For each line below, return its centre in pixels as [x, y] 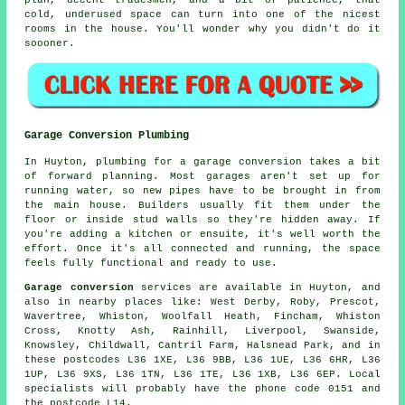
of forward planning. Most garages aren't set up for [202, 176]
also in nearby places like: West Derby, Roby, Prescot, [202, 301]
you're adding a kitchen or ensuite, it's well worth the [202, 234]
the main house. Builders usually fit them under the [202, 205]
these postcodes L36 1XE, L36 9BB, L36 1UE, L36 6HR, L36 [202, 359]
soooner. [50, 43]
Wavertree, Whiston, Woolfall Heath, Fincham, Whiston [202, 316]
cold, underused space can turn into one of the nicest [202, 14]
